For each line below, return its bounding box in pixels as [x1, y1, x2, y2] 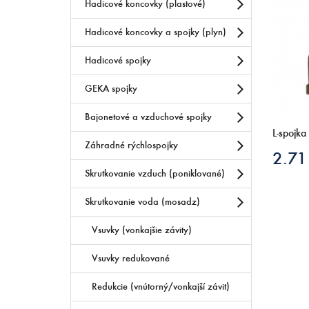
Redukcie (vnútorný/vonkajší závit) [92, 280, 230, 292]
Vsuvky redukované [92, 252, 170, 264]
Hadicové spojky [85, 54, 151, 66]
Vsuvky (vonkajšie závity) [92, 223, 192, 236]
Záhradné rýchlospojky [85, 139, 178, 151]
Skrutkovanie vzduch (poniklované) [85, 167, 225, 179]
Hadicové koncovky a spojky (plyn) [85, 26, 226, 38]
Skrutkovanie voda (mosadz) [85, 195, 200, 208]
